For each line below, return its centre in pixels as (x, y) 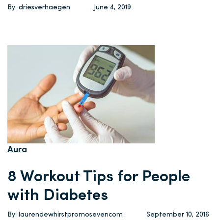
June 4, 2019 (112, 8)
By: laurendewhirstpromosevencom (65, 215)
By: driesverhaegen (39, 8)
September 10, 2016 (178, 215)
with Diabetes (58, 196)
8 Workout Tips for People (99, 177)
